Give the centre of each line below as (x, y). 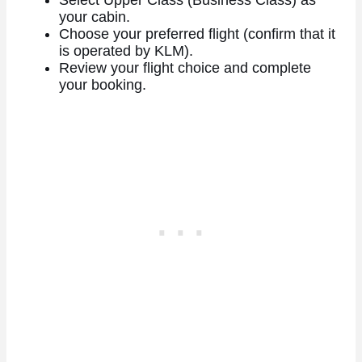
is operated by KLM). (126, 51)
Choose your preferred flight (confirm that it (197, 34)
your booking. (102, 84)
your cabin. (94, 17)
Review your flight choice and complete (185, 67)
